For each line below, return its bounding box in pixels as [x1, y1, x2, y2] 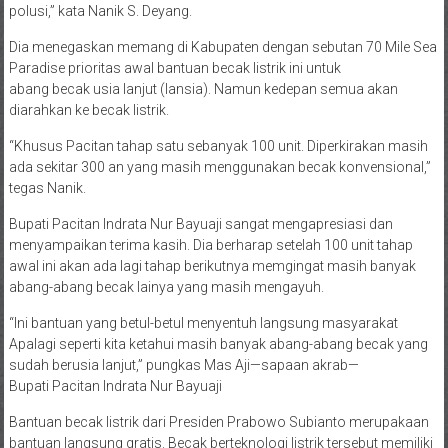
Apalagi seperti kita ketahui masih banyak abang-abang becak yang [8, 335, 428, 352]
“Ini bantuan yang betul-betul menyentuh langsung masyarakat [8, 314, 398, 331]
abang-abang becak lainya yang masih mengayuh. [8, 278, 324, 295]
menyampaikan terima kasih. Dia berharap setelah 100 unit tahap [8, 236, 413, 253]
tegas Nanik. [8, 179, 86, 196]
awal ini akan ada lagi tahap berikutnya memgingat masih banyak [8, 257, 416, 274]
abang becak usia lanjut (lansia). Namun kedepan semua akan [8, 80, 398, 97]
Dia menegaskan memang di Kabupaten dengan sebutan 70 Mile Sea [8, 38, 437, 55]
